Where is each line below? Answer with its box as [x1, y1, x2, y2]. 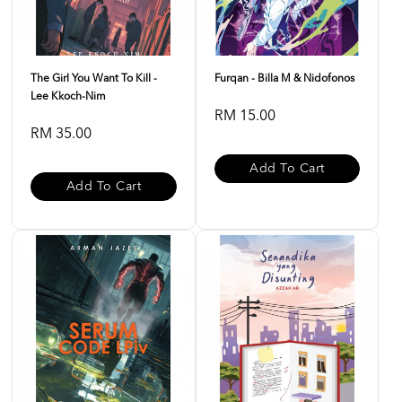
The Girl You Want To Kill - [31, 73, 157, 84]
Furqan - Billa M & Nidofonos [214, 73, 354, 84]
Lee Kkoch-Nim [31, 91, 106, 102]
